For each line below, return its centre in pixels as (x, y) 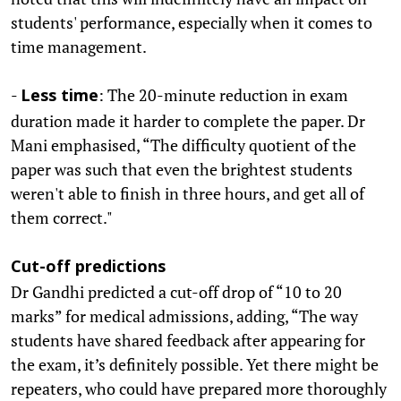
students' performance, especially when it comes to (192, 22)
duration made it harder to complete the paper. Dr (188, 120)
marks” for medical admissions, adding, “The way (184, 316)
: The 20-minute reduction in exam (223, 94)
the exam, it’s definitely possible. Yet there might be (195, 364)
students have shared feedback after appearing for (188, 340)
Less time (60, 97)
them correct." (62, 217)
